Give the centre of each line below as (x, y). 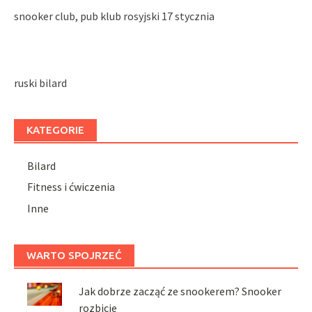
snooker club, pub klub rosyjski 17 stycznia (114, 16)
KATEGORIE (55, 130)
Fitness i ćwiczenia (71, 187)
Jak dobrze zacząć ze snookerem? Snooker (180, 291)
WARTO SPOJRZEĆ (74, 255)
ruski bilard (40, 83)
